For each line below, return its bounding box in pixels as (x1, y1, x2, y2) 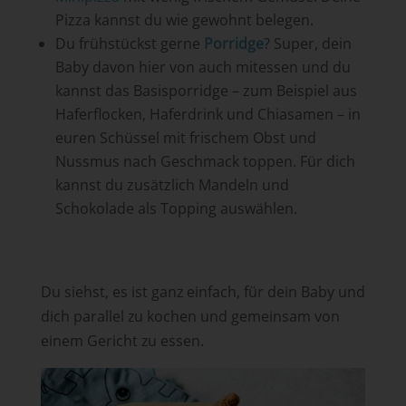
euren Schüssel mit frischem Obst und (54, 127, 316, 148)
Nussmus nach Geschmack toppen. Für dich (54, 150, 355, 171)
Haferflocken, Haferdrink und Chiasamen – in (54, 103, 361, 124)
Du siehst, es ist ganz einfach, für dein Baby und (40, 281, 365, 302)
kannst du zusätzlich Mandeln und (54, 174, 289, 195)
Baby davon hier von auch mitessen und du (54, 56, 351, 77)
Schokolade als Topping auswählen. (54, 198, 297, 218)
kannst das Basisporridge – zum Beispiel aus (54, 80, 357, 101)
